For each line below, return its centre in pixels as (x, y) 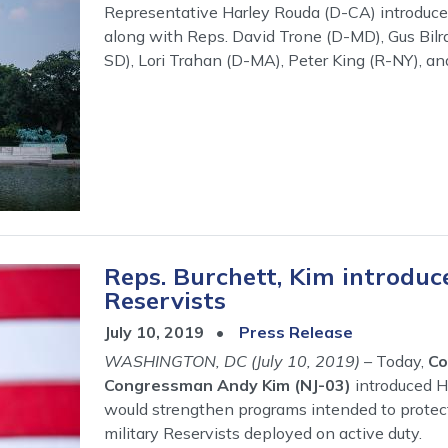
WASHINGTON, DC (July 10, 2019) (234, 360)
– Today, (396, 360)
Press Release (296, 331)
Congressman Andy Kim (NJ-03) (227, 384)
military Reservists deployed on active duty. (263, 432)
